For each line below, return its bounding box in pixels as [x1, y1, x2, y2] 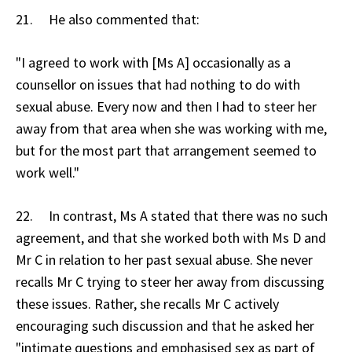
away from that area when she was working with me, [16, 119, 327, 137]
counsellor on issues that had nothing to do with [16, 75, 300, 93]
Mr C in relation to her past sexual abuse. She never [16, 250, 313, 269]
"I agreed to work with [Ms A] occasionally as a [16, 53, 291, 71]
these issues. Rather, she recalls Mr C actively [16, 294, 279, 313]
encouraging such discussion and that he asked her [16, 316, 314, 335]
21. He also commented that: [16, 9, 200, 28]
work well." [16, 163, 79, 181]
